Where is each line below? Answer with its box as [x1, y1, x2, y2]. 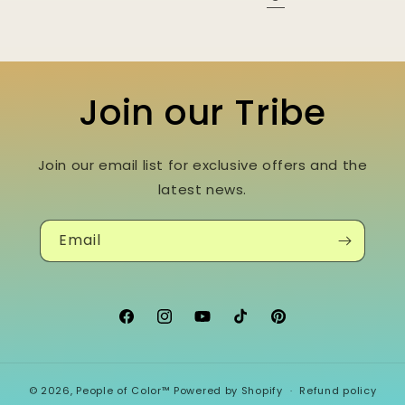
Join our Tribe [79, 88, 326, 137]
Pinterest [268, 316, 330, 335]
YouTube [193, 316, 254, 335]
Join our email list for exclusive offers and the [37, 155, 368, 174]
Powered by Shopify [174, 382, 283, 398]
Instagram [155, 316, 225, 335]
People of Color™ [76, 382, 171, 398]
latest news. [157, 180, 248, 199]
